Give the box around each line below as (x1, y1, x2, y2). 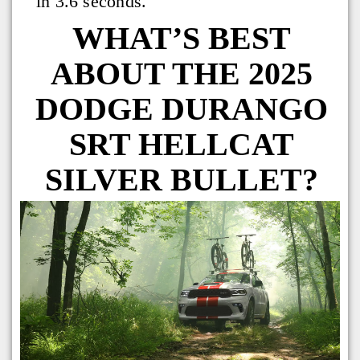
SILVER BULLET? (44, 162, 318, 198)
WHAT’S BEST (72, 20, 291, 57)
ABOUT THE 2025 (50, 55, 313, 92)
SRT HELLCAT (68, 126, 294, 163)
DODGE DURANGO (35, 91, 328, 128)
